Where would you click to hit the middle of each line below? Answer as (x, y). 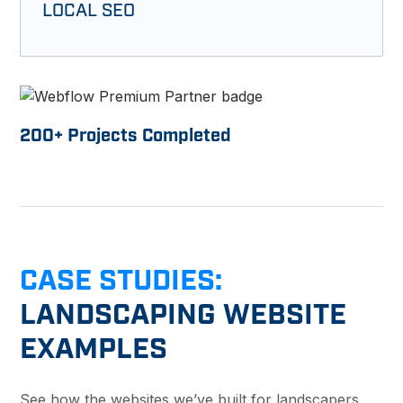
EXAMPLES (94, 349)
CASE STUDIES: (121, 281)
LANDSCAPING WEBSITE (184, 315)
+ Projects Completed (143, 135)
